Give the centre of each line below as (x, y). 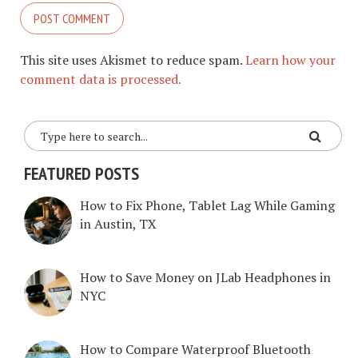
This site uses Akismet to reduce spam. (133, 60)
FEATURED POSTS (82, 173)
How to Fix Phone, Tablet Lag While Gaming (207, 205)
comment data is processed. (101, 79)
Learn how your (290, 60)
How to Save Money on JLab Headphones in (205, 277)
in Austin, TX (118, 223)
